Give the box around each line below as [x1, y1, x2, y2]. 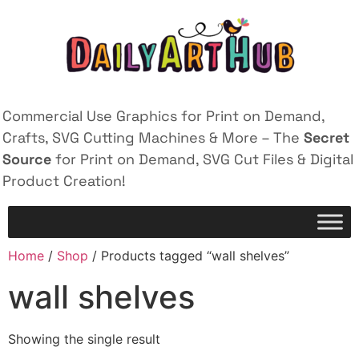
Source [2, 150, 51, 168]
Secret [304, 128, 349, 147]
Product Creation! [2, 171, 126, 190]
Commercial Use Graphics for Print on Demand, [2, 107, 325, 125]
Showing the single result [8, 331, 160, 348]
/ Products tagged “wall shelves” [88, 248, 289, 264]
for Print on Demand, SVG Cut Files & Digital [51, 150, 353, 168]
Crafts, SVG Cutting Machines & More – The [2, 128, 304, 147]
